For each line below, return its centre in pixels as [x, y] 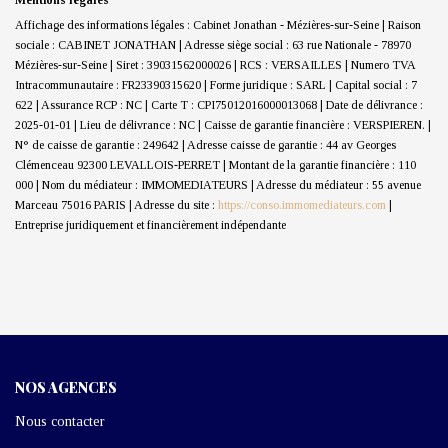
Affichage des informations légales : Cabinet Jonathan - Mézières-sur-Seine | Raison [218, 24]
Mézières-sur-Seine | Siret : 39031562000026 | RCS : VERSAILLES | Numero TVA [215, 64]
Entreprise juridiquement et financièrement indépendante [150, 224]
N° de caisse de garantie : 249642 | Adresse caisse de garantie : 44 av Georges [205, 144]
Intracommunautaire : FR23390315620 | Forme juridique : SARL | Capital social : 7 [216, 84]
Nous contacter [60, 421]
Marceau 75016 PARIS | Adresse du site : [116, 204]
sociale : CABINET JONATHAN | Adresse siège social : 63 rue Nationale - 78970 [213, 44]
